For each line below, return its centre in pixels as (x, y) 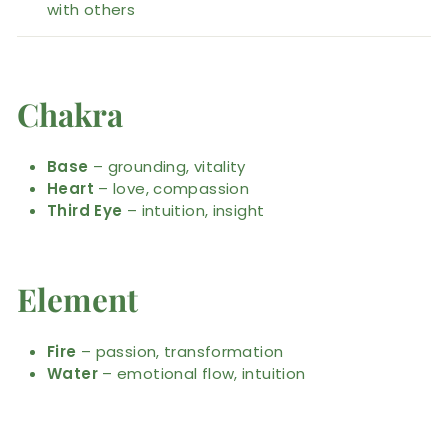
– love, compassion (171, 188)
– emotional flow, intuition (201, 373)
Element (77, 298)
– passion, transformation (180, 351)
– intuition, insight (193, 210)
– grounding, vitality (167, 166)
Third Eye (85, 210)
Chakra (70, 113)
